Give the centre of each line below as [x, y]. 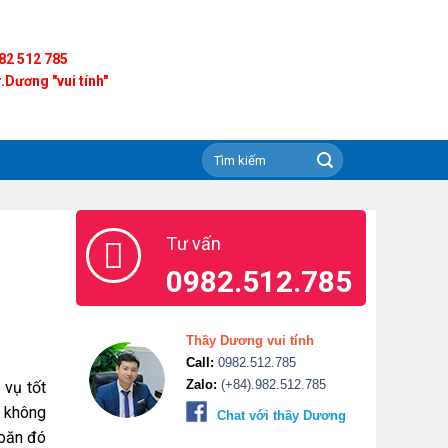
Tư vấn [193, 243]
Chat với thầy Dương [281, 415]
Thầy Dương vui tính [250, 340]
